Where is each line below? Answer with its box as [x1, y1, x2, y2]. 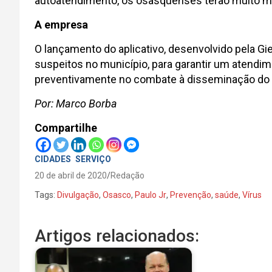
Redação [110, 171, 144, 180]
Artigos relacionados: [35, 226, 199, 246]
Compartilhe [35, 121, 97, 134]
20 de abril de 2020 [35, 171, 107, 180]
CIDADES [35, 154, 71, 164]
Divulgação [57, 190, 99, 200]
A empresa [35, 18, 88, 31]
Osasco [103, 190, 131, 200]
